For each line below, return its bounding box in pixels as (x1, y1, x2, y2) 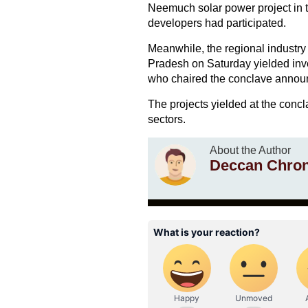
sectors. (147, 113, 186, 126)
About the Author (209, 144, 291, 157)
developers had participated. (147, 17, 286, 30)
